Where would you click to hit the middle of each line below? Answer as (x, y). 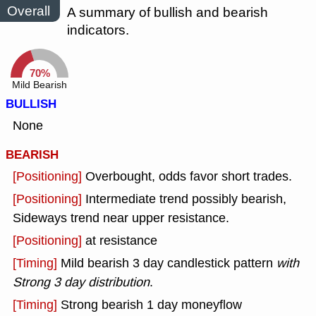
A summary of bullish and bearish (168, 13)
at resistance (121, 241)
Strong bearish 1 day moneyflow (151, 305)
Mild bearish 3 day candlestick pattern (167, 263)
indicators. (98, 30)
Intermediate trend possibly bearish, (186, 199)
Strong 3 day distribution (81, 282)
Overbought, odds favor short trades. (189, 177)
